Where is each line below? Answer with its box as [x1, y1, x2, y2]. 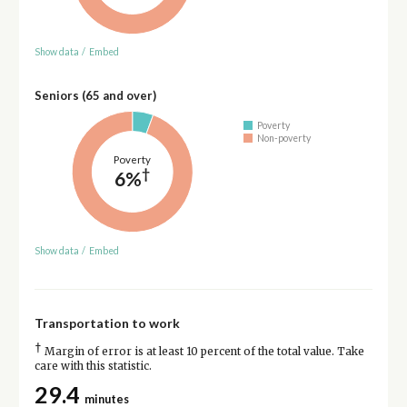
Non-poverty [257, 132, 312, 144]
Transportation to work [34, 314, 180, 331]
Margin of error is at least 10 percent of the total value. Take [41, 344, 364, 358]
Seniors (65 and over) [34, 88, 156, 104]
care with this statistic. [34, 359, 152, 372]
